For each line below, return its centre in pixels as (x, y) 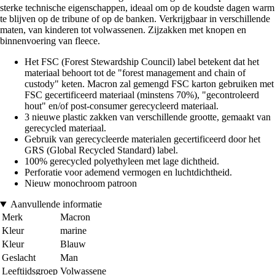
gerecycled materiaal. (65, 128)
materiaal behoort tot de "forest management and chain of (135, 73)
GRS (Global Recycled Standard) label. (101, 150)
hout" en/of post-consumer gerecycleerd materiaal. (122, 106)
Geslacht (19, 258)
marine (73, 231)
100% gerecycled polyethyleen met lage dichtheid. (122, 161)
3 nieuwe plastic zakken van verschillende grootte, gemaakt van (148, 117)
